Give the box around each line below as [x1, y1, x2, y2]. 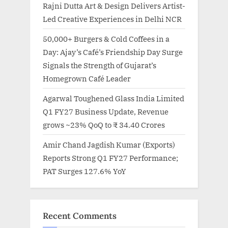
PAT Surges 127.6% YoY [43, 166, 126, 177]
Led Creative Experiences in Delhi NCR [43, 13, 182, 24]
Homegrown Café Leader [43, 73, 131, 83]
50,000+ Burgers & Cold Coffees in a [43, 33, 169, 44]
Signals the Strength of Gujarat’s [43, 60, 156, 70]
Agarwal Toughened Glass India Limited [43, 93, 184, 103]
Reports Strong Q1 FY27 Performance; [43, 153, 178, 163]
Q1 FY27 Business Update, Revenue [43, 106, 168, 117]
